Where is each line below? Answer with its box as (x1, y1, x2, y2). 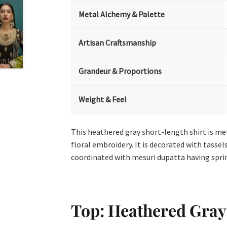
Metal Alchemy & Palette (79, 9, 165, 20)
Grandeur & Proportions (79, 66, 162, 77)
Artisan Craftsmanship (79, 37, 157, 48)
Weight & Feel (79, 94, 127, 105)
